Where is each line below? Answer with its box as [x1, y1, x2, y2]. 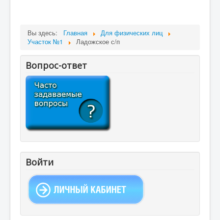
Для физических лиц [101, 28, 163, 38]
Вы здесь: [27, 28, 61, 38]
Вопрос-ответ [26, 59, 87, 72]
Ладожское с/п [76, 37, 120, 47]
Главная [63, 28, 87, 38]
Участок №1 [27, 37, 63, 47]
